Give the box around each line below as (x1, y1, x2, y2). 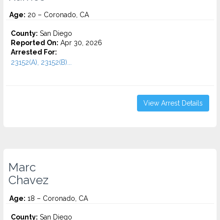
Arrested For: (11, 48, 57, 56)
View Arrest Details (143, 99, 203, 107)
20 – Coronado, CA (26, 11, 89, 19)
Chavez (8, 173, 49, 187)
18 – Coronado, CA (26, 194, 88, 202)
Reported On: (11, 39, 58, 47)
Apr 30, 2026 (58, 39, 102, 47)
